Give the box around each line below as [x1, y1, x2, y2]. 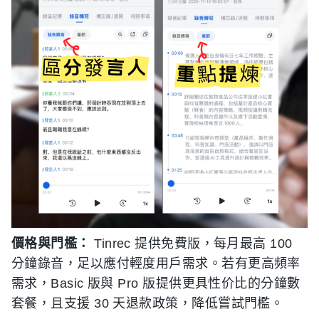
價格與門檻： [11, 236, 90, 251]
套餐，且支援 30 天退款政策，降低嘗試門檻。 [11, 296, 284, 311]
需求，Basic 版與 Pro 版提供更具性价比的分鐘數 [11, 276, 300, 291]
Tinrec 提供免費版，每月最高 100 [90, 236, 293, 251]
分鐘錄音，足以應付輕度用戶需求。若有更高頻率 [11, 256, 300, 271]
